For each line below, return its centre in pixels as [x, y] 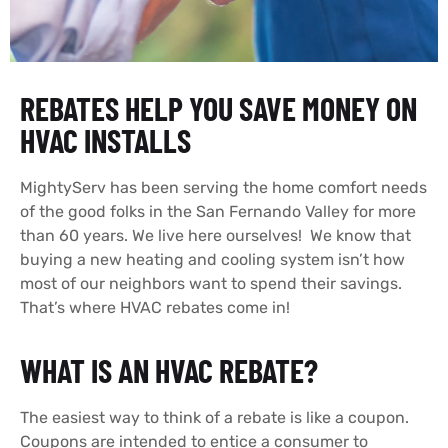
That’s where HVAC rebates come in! [155, 307]
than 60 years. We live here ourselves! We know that [215, 235]
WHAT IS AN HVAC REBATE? [169, 370]
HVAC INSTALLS [105, 139]
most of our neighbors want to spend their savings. [211, 283]
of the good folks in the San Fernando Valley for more [218, 211]
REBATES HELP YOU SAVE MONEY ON [218, 107]
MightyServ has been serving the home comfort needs [223, 187]
